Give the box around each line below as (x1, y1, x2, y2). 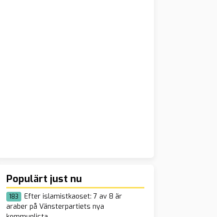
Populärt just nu (6, 172, 82, 186)
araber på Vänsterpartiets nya (6, 201, 104, 211)
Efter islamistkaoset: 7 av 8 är (24, 191, 122, 201)
